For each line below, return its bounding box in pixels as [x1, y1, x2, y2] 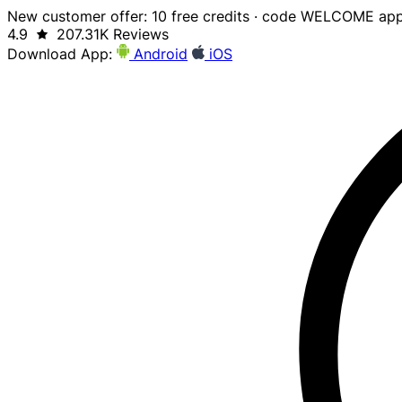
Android [129, 45, 188, 63]
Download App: [7, 45, 112, 63]
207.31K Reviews [57, 25, 170, 43]
